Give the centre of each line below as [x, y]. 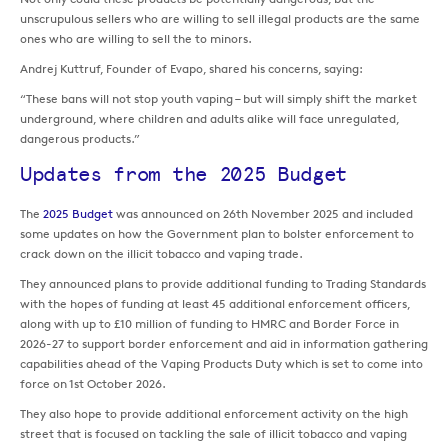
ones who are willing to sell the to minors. [136, 39]
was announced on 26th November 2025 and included [263, 214]
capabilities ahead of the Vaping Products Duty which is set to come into [221, 364]
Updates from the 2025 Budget [184, 174]
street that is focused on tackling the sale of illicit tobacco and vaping [213, 434]
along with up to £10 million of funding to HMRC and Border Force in [209, 324]
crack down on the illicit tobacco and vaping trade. [161, 254]
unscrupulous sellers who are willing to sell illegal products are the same [220, 19]
